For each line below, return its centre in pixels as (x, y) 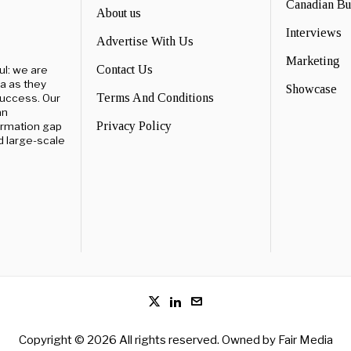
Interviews (314, 33)
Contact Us (125, 70)
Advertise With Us (145, 42)
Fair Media (305, 340)
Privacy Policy (134, 126)
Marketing (313, 61)
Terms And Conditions (155, 98)
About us (119, 13)
